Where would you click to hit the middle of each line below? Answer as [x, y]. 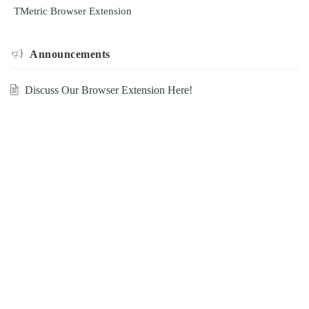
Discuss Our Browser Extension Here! [108, 90]
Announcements [70, 54]
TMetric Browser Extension [73, 11]
